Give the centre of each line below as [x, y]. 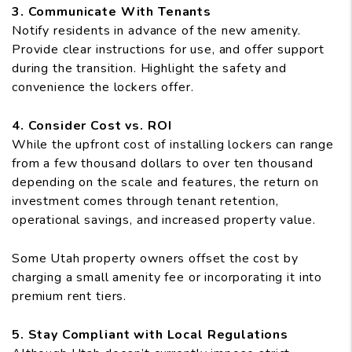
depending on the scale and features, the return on [165, 183]
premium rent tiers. [70, 297]
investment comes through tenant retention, [145, 202]
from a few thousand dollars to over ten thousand [163, 164]
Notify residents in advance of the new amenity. [156, 31]
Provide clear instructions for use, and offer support [169, 50]
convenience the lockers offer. [103, 88]
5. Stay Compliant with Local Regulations [150, 335]
